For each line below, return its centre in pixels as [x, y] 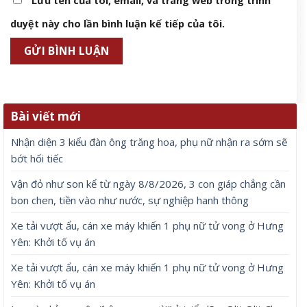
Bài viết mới [46, 116]
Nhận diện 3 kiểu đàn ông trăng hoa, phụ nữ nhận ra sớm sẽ [149, 142]
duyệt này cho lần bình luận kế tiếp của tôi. [118, 24]
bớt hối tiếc [37, 158]
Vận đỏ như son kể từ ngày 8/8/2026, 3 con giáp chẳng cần [148, 183]
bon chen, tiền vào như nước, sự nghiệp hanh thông [130, 200]
